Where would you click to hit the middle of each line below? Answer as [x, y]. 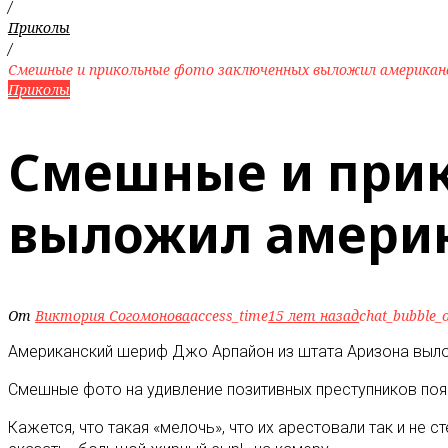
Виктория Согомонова [112, 315]
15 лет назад [313, 315]
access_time [229, 315]
